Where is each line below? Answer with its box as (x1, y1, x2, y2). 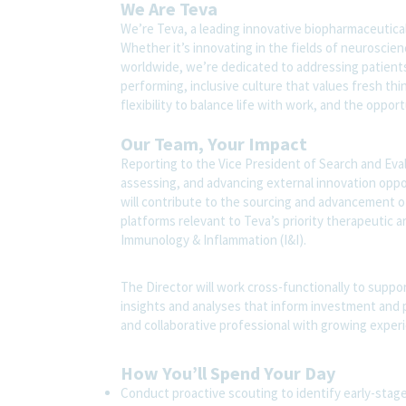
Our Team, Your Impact (121, 131, 307, 155)
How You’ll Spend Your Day (121, 361, 335, 384)
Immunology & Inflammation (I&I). (121, 230, 312, 248)
